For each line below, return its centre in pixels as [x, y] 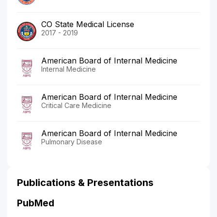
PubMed [36, 203]
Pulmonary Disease [72, 141]
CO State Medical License [88, 24]
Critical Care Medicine [76, 105]
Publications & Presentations [85, 182]
